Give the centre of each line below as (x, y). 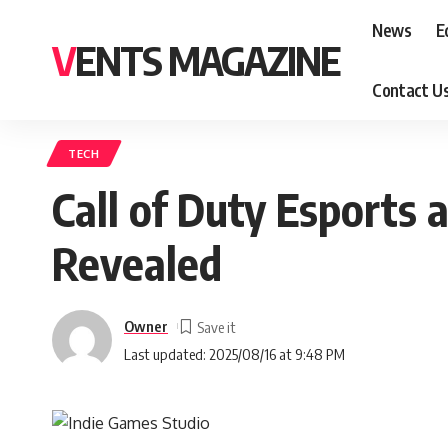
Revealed (137, 263)
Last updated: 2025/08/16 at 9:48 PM (234, 353)
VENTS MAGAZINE (207, 60)
